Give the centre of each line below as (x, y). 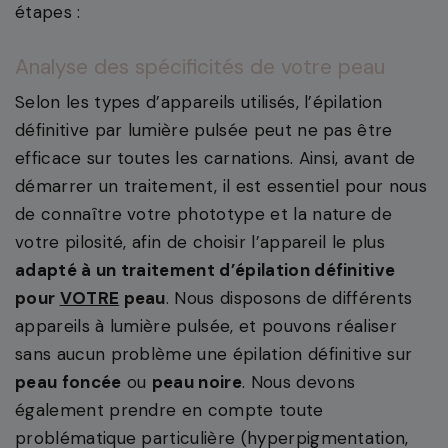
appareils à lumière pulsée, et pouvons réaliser (206, 326)
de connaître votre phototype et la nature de (204, 214)
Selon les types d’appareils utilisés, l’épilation (199, 102)
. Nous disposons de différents (289, 298)
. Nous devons (299, 382)
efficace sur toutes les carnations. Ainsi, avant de (215, 158)
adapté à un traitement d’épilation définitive (205, 270)
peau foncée (68, 382)
